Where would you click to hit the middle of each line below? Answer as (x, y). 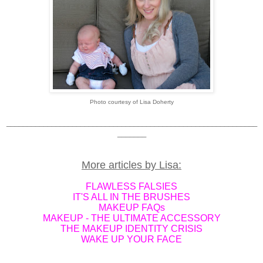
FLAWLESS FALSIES (131, 187)
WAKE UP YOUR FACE (131, 240)
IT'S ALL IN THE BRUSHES (131, 197)
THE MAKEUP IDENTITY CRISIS (131, 229)
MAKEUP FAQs (131, 208)
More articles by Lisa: (131, 165)
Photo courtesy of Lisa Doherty (131, 102)
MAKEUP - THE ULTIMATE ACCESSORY (131, 218)
